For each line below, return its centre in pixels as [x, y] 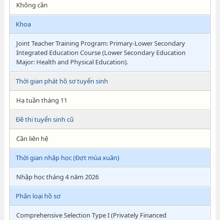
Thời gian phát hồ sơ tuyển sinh [62, 81]
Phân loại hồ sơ [38, 196]
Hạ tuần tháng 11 [41, 100]
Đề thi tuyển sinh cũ [44, 119]
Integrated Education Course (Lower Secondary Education [101, 53]
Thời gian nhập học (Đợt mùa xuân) [67, 158]
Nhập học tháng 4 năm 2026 [57, 177]
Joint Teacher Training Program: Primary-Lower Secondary [100, 43]
